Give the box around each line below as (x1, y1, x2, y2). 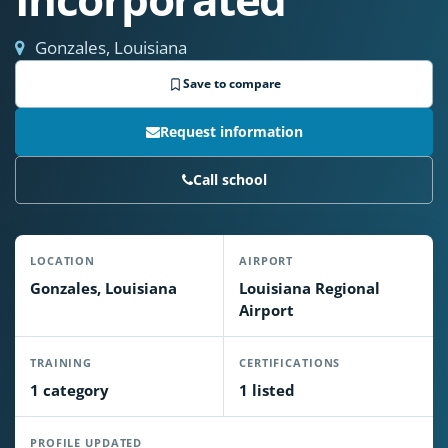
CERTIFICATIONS (239, 355, 341, 370)
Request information (159, 122, 303, 141)
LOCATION (30, 253, 96, 268)
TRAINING (30, 355, 93, 370)
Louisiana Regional (239, 278, 380, 298)
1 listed (239, 380, 295, 400)
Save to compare (182, 75, 281, 92)
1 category (30, 380, 109, 400)
